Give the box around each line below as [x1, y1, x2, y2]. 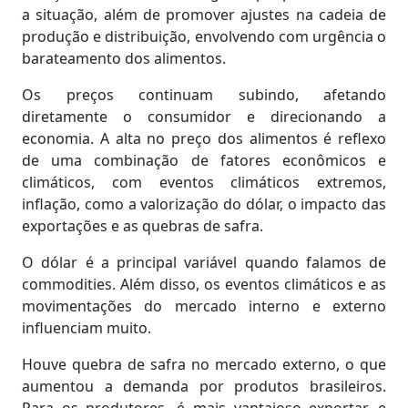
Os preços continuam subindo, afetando [22, 85, 386, 105]
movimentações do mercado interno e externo [22, 296, 386, 316]
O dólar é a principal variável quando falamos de [22, 252, 386, 272]
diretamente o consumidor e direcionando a [22, 107, 386, 127]
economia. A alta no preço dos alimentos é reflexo [22, 128, 386, 148]
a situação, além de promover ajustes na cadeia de [22, 5, 386, 25]
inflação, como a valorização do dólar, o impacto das [22, 194, 386, 214]
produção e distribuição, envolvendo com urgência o [22, 26, 386, 46]
